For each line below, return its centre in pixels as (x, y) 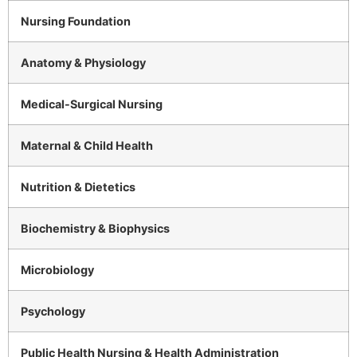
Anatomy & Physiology (83, 63)
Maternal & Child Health (87, 146)
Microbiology (57, 270)
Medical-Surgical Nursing (92, 104)
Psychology (53, 312)
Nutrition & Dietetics (78, 187)
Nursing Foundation (76, 22)
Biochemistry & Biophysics (95, 229)
